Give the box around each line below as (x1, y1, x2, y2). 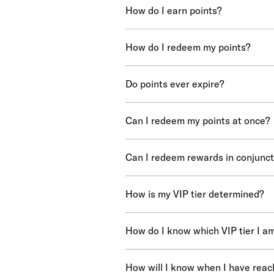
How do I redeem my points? (125, 41, 250, 54)
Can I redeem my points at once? (125, 114, 270, 127)
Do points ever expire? (125, 78, 224, 91)
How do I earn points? (125, 4, 221, 17)
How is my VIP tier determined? (125, 188, 264, 201)
